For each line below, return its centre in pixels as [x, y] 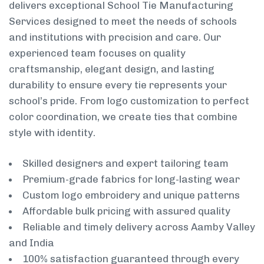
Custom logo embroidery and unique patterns [131, 195]
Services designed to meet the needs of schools [123, 21]
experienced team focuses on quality [97, 53]
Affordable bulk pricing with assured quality [126, 211]
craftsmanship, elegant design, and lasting [112, 69]
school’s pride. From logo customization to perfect [129, 100]
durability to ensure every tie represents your [118, 85]
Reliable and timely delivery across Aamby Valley [139, 227]
